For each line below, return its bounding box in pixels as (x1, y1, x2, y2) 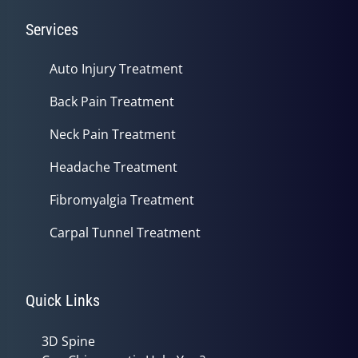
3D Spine (42, 332, 95, 350)
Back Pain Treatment (50, 93, 174, 110)
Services (26, 20, 78, 39)
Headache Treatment (50, 158, 177, 176)
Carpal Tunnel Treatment (50, 224, 201, 241)
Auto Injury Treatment (50, 60, 183, 78)
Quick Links (26, 291, 100, 310)
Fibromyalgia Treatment (50, 191, 194, 209)
